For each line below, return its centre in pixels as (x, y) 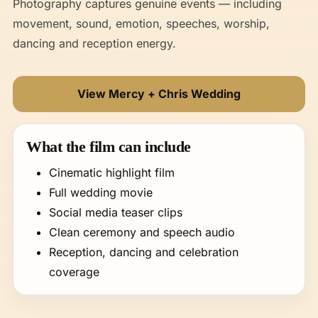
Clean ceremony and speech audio (142, 232)
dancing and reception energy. (94, 43)
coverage (74, 272)
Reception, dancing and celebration (144, 252)
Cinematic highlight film (112, 172)
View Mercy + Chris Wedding (159, 94)
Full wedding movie (101, 192)
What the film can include (109, 147)
